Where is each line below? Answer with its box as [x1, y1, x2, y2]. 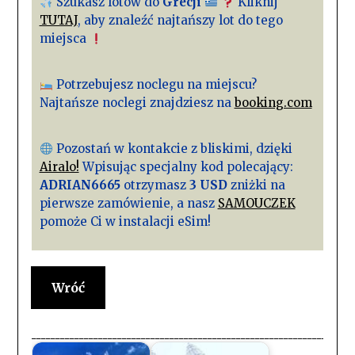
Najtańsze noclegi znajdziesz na [39, 95, 235, 111]
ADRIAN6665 [39, 177, 120, 193]
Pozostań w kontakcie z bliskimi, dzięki [52, 141, 292, 157]
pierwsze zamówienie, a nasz [39, 196, 218, 212]
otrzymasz [120, 177, 189, 193]
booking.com [234, 95, 312, 111]
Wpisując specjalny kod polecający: [78, 159, 293, 175]
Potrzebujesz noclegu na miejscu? [52, 77, 257, 93]
